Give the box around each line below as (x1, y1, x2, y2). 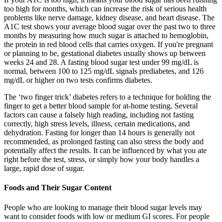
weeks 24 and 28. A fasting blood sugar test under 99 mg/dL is (4, 58, 199, 67)
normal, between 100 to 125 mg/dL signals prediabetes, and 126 (4, 67, 204, 76)
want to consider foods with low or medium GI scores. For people (4, 212, 210, 221)
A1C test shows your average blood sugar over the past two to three (4, 22, 216, 31)
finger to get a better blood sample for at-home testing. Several (4, 102, 198, 111)
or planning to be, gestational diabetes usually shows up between (4, 49, 206, 58)
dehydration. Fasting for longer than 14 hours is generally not (4, 128, 195, 137)
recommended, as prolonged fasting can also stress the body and (4, 137, 204, 146)
